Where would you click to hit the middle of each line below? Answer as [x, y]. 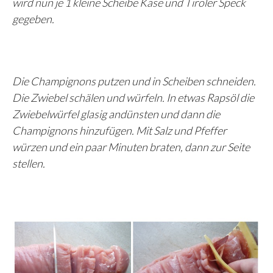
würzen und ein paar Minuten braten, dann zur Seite [131, 147]
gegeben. [33, 19]
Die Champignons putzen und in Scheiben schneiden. [134, 81]
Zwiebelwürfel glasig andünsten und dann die [116, 114]
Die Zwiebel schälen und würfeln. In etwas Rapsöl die [133, 97]
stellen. [29, 163]
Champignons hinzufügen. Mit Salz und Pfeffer [119, 130]
